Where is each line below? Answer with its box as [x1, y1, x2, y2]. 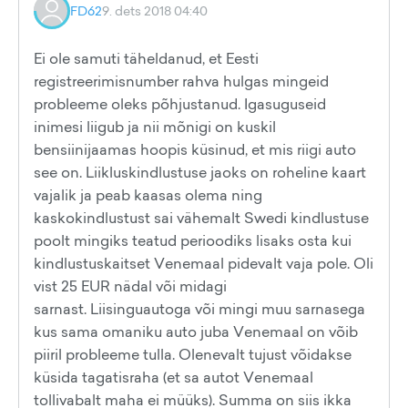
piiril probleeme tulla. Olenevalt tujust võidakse [34, 344, 352, 364]
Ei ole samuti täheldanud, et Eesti [34, 48, 259, 68]
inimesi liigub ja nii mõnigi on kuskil [34, 117, 276, 137]
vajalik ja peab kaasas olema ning [34, 185, 262, 205]
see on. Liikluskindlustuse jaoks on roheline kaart [34, 162, 366, 182]
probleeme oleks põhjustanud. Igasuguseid [34, 94, 326, 114]
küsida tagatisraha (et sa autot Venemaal [34, 367, 313, 387]
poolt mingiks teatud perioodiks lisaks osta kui [34, 230, 352, 250]
